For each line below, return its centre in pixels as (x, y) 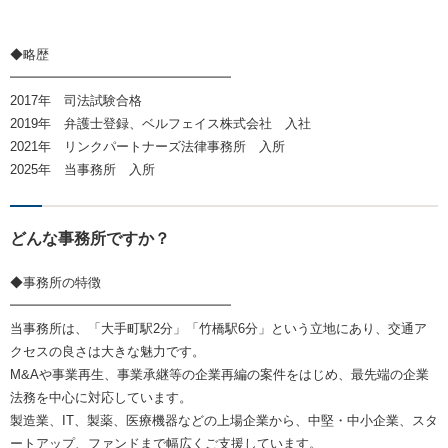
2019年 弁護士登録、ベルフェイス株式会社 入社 (160, 124)
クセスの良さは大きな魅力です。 (107, 352)
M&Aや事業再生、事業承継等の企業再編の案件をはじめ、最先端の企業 (219, 375)
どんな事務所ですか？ (90, 239)
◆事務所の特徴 (55, 283)
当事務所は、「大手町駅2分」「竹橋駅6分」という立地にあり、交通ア (218, 329)
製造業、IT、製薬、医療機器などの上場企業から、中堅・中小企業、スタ (224, 421)
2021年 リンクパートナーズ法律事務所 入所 (147, 147)
